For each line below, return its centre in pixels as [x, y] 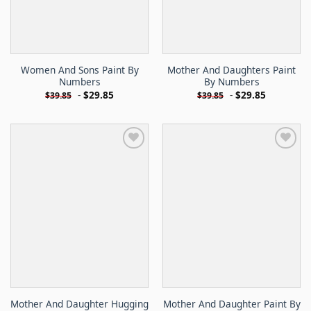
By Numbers [232, 82]
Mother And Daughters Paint [232, 70]
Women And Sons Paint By [79, 70]
